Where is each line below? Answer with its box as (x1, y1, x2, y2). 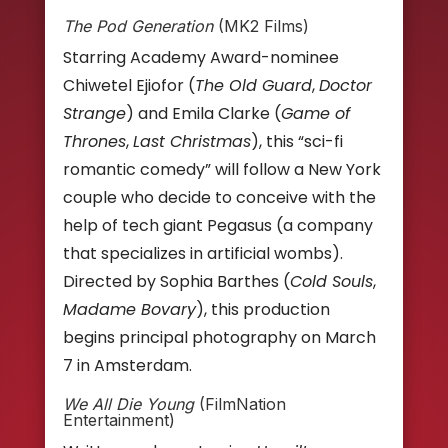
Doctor (318, 74, 372, 98)
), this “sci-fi (250, 130, 343, 154)
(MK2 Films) (212, 16, 309, 37)
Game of (280, 102, 350, 126)
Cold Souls (289, 270, 373, 294)
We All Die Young (62, 394, 194, 415)
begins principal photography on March (62, 326, 376, 350)
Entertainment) (62, 410, 175, 431)
